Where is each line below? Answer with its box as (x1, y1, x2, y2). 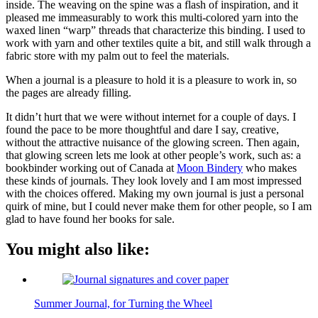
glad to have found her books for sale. (6, 212, 175, 225)
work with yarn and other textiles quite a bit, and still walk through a (6, 36, 311, 49)
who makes (243, 161, 297, 174)
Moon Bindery (177, 161, 243, 174)
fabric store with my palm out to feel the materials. (6, 49, 229, 62)
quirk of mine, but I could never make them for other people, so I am (6, 199, 312, 212)
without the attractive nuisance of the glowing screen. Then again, (6, 136, 300, 148)
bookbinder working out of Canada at (6, 161, 177, 174)
